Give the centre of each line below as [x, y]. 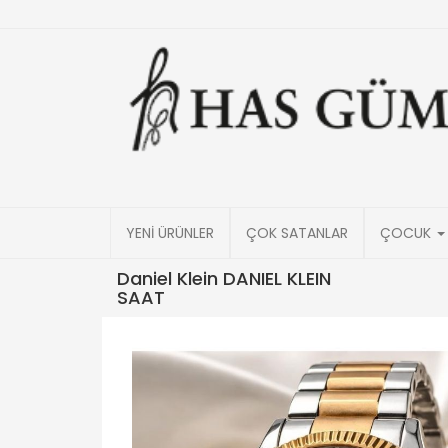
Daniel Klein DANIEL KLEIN [224, 278]
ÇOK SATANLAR [296, 233]
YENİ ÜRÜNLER [169, 233]
